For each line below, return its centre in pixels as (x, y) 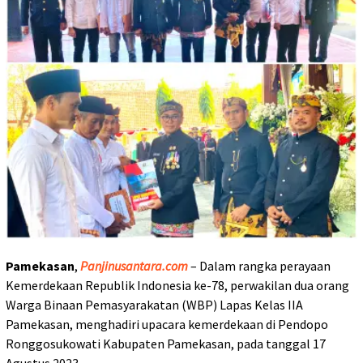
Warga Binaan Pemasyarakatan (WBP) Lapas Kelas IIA (154, 305)
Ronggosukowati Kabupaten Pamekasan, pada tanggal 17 (166, 344)
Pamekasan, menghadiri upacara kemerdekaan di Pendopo (167, 325)
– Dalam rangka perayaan (259, 266)
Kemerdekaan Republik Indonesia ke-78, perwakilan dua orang (177, 286)
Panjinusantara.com (134, 266)
